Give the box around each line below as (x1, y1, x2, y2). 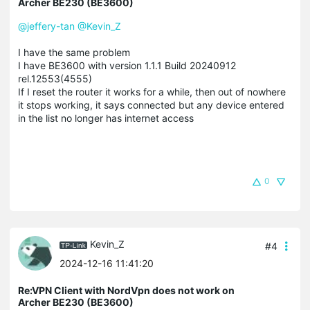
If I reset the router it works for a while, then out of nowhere (18, 86, 286, 98)
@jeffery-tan (18, 20, 75, 33)
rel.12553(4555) (18, 73, 92, 85)
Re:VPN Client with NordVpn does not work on (18, 284, 235, 297)
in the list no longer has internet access (18, 112, 194, 125)
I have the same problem (18, 46, 130, 59)
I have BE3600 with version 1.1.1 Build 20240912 (18, 60, 236, 72)
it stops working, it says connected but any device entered (18, 99, 284, 111)
